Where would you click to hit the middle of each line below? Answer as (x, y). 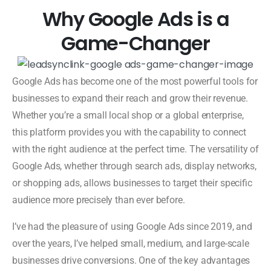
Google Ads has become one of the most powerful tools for (135, 81)
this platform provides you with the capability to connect (129, 132)
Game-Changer (135, 44)
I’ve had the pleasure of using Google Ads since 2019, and (132, 226)
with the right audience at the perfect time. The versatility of (135, 149)
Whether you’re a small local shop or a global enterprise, (128, 115)
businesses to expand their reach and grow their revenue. (130, 98)
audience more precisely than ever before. (99, 200)
